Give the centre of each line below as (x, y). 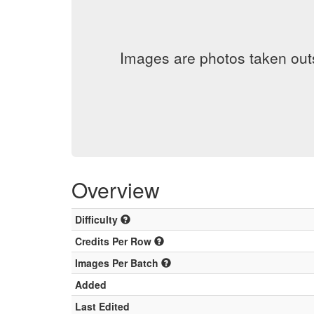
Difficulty (98, 219)
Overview (116, 190)
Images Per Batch (118, 263)
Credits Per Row (115, 241)
